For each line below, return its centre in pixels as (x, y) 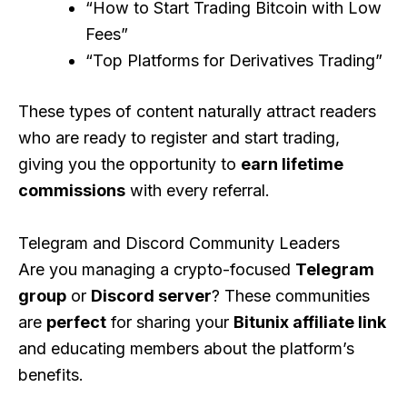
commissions (72, 190)
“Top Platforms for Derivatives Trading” (234, 60)
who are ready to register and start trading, (179, 137)
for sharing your (170, 322)
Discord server (151, 295)
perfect (76, 322)
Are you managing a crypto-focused (157, 269)
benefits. (51, 374)
